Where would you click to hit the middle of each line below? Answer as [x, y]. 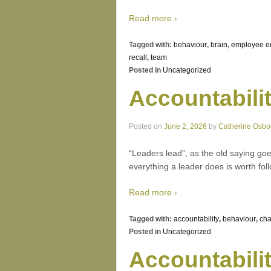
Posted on [146, 127]
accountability [196, 219]
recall [138, 57]
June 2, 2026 [185, 127]
